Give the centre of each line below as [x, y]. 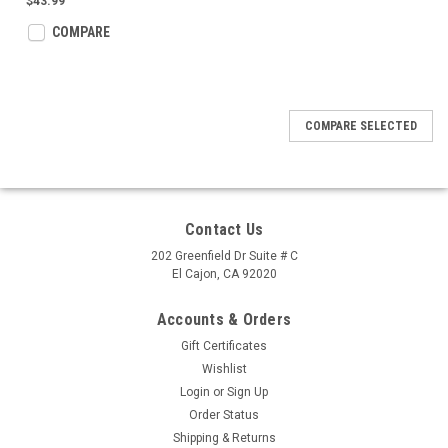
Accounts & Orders [224, 319]
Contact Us [224, 229]
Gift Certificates [224, 346]
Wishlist [224, 369]
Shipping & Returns [224, 438]
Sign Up [248, 392]
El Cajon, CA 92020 [224, 274]
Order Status [224, 415]
